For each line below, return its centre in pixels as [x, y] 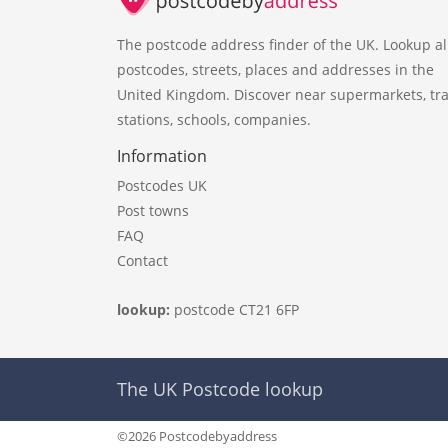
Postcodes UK [162, 185]
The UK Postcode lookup [220, 389]
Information [162, 155]
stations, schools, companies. [214, 119]
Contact [142, 260]
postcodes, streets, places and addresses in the [275, 69]
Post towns [153, 210]
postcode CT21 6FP [236, 309]
